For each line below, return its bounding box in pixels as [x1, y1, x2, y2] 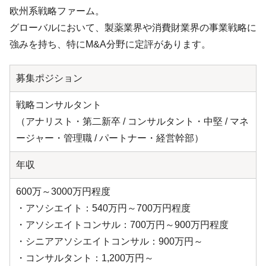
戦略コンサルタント [16, 100, 102, 110]
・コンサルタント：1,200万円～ [16, 253, 154, 264]
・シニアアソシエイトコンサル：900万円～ [16, 236, 203, 247]
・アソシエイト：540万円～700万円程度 [16, 203, 191, 214]
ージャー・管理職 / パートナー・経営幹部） [16, 133, 204, 144]
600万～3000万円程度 [16, 186, 110, 197]
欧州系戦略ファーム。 [9, 6, 104, 17]
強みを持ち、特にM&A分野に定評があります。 [9, 39, 211, 50]
